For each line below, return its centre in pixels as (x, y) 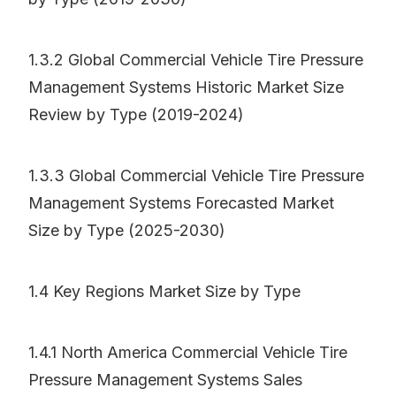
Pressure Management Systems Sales (165, 380)
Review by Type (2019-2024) (136, 115)
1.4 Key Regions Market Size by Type (164, 292)
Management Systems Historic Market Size (186, 88)
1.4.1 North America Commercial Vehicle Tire (188, 353)
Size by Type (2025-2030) (127, 231)
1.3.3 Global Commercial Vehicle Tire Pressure (196, 176)
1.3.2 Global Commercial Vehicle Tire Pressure (196, 60)
